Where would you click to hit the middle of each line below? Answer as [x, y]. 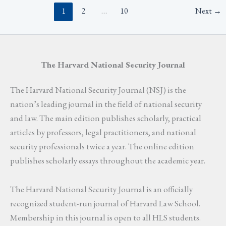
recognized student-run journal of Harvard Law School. [105, 204]
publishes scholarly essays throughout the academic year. [108, 160]
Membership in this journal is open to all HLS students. [105, 218]
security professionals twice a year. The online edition [102, 146]
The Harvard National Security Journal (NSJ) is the [98, 90]
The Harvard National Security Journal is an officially [101, 189]
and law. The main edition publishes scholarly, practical [106, 118]
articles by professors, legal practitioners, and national [103, 132]
